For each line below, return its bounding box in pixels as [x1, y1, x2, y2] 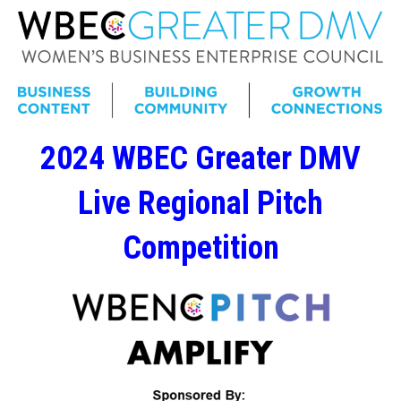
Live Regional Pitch [78, 183, 323, 222]
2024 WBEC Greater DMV [40, 139, 361, 177]
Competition [122, 228, 279, 267]
